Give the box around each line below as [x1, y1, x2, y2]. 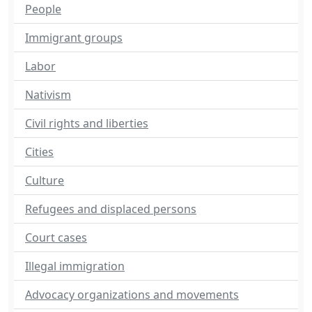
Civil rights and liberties [25, 116, 148, 131]
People [25, 1, 61, 17]
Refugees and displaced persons [25, 201, 196, 217]
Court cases [25, 230, 87, 245]
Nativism [25, 87, 71, 102]
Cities [25, 144, 54, 159]
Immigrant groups [25, 30, 123, 45]
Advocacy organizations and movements [25, 287, 239, 302]
